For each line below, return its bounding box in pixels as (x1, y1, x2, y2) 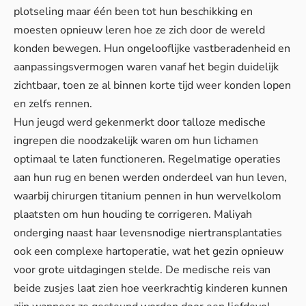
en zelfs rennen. (14, 96, 92, 111)
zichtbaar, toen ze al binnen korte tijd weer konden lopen (14, 77, 291, 93)
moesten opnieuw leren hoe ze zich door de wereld (14, 22, 265, 38)
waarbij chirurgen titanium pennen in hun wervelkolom (14, 188, 281, 204)
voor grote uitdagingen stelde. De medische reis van (14, 262, 270, 277)
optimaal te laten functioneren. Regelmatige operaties (14, 151, 281, 167)
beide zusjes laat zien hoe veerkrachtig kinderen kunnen (14, 280, 288, 296)
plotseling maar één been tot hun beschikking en (14, 3, 253, 19)
